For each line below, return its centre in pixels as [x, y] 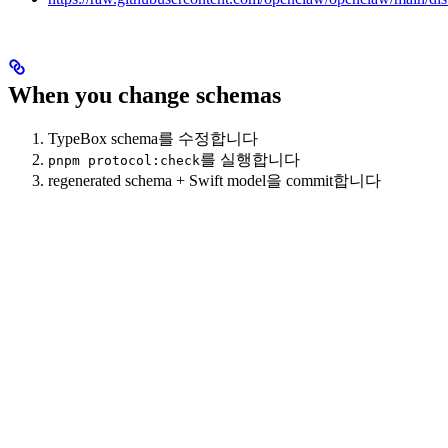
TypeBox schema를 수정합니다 [153, 138]
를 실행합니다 [250, 159]
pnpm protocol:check [124, 160]
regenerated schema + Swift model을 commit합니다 [214, 180]
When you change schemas [144, 94]
